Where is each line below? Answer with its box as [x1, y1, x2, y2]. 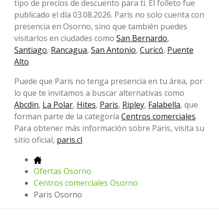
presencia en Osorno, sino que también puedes [14, 21, 187, 32]
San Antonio [91, 44, 136, 55]
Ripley [122, 99, 144, 110]
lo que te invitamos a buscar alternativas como [14, 87, 184, 98]
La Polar [43, 99, 73, 110]
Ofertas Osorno [34, 165, 91, 176]
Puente [167, 44, 194, 55]
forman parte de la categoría [14, 110, 121, 122]
